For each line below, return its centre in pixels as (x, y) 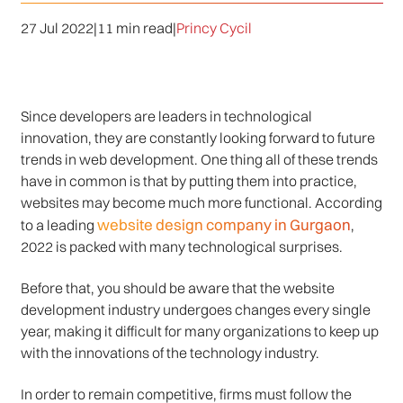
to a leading (58, 224)
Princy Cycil (214, 27)
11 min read (134, 27)
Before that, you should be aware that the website (177, 287)
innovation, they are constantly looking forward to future (197, 137)
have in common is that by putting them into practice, (188, 180)
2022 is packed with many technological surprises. (181, 246)
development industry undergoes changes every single (195, 309)
